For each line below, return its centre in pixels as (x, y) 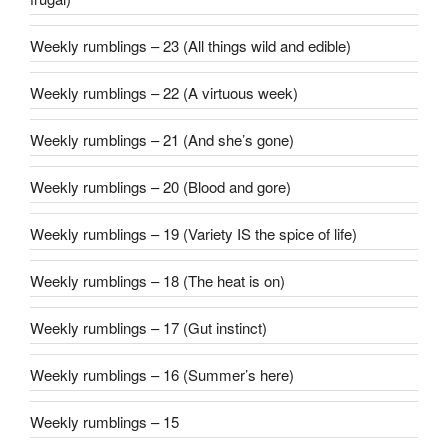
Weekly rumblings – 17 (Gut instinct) (148, 327)
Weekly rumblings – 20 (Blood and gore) (160, 186)
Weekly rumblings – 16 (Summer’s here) (162, 374)
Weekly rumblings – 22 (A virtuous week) (164, 92)
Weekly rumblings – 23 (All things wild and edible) (190, 45)
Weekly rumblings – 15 (104, 421)
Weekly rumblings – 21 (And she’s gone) (162, 139)
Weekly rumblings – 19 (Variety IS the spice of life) (193, 233)
